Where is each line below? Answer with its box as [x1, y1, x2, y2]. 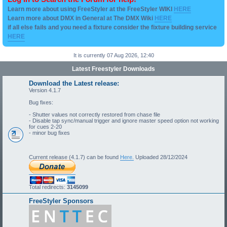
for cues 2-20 [29, 124, 62, 130]
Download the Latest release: [29, 80, 119, 87]
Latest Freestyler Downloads [72, 65, 155, 72]
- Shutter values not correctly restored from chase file [29, 111, 160, 118]
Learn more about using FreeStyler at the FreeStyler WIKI [8, 6, 174, 13]
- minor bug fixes [29, 130, 70, 136]
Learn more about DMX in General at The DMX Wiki [8, 15, 155, 22]
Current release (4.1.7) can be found [29, 154, 120, 160]
